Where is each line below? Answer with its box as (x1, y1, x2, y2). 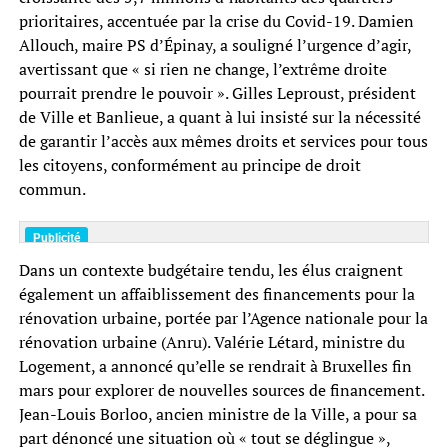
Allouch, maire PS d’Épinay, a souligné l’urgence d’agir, (18, 33, 411, 56)
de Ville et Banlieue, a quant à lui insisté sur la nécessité (18, 105, 421, 128)
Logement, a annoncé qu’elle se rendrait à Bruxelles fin (18, 354, 412, 377)
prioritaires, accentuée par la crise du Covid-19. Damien (18, 9, 414, 32)
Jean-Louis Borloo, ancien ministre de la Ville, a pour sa (18, 402, 417, 425)
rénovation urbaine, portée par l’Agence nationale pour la (18, 306, 428, 329)
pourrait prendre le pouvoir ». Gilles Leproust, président (18, 81, 416, 104)
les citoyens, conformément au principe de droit (18, 153, 361, 176)
